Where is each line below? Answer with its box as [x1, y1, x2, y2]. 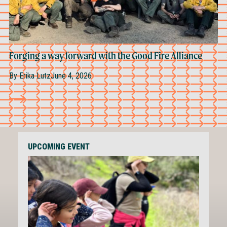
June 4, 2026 [50, 71, 92, 81]
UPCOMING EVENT [27, 141, 90, 152]
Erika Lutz [17, 71, 51, 81]
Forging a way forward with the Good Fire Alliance [9, 50, 204, 62]
